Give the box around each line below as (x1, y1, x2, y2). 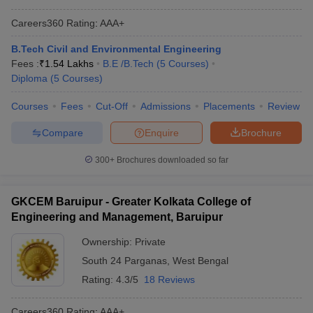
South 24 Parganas (82, 255, 167, 266)
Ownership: (82, 236, 135, 247)
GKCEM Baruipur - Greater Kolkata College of (11, 196, 251, 208)
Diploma (11, 73, 48, 84)
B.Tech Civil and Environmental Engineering (11, 43, 221, 54)
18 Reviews (144, 274, 195, 285)
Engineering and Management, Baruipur (11, 211, 223, 223)
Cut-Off (96, 101, 128, 112)
